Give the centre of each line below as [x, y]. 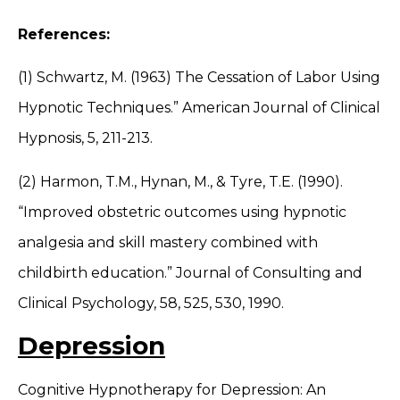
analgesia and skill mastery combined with [168, 242]
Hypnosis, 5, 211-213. [87, 138]
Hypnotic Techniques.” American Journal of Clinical [199, 108]
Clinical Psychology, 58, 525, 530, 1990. [151, 303]
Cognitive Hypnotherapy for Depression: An [172, 389]
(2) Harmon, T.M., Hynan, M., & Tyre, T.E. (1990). [180, 181]
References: [66, 34]
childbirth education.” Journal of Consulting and [190, 272]
